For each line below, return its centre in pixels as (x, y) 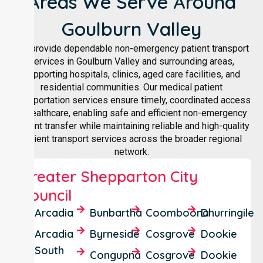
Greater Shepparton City (109, 176)
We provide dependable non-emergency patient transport (131, 48)
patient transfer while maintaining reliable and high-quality (131, 126)
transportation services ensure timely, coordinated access (131, 100)
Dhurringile (228, 213)
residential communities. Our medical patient (131, 87)
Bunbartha (116, 213)
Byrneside (115, 234)
